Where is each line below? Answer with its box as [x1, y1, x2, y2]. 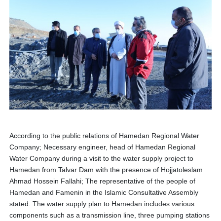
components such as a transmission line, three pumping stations [9, 211, 210, 220]
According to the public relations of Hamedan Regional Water [9, 132, 200, 140]
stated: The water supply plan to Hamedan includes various [9, 200, 195, 208]
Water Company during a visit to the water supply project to [9, 154, 194, 163]
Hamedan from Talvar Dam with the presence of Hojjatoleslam [9, 166, 203, 174]
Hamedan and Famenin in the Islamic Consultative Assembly [9, 188, 199, 197]
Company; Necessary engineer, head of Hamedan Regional [9, 143, 196, 151]
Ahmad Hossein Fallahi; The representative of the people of [9, 177, 196, 185]
